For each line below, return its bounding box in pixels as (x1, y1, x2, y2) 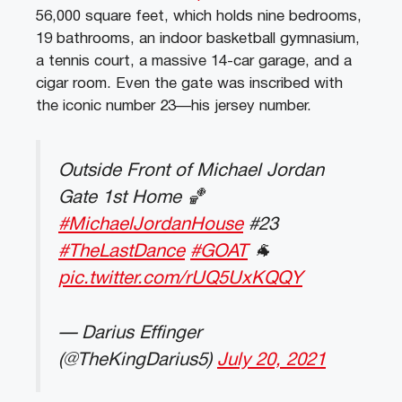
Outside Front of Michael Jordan (58, 162, 324, 179)
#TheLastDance (58, 243, 185, 260)
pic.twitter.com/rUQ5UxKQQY (58, 270, 302, 287)
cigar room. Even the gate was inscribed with (36, 76, 343, 91)
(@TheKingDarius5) (58, 351, 217, 369)
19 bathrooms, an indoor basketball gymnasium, (36, 31, 360, 46)
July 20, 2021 (217, 351, 326, 369)
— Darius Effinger (58, 324, 202, 342)
